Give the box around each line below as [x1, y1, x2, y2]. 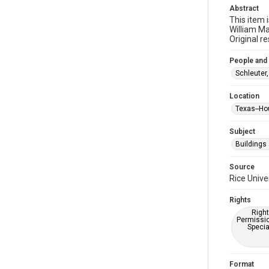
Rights [229, 196, 251, 204]
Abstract [229, 4, 259, 13]
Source [229, 163, 255, 171]
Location [229, 92, 259, 100]
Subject [229, 127, 255, 136]
